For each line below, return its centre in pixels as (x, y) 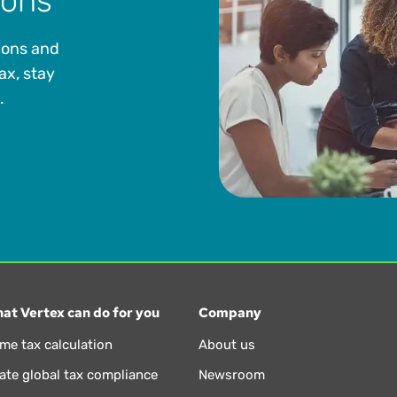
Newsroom (231, 375)
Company (230, 313)
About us (226, 345)
